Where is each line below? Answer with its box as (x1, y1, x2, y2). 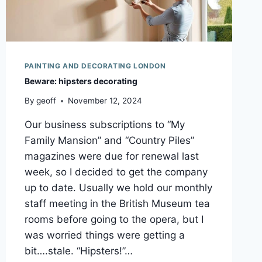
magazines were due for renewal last (24, 150, 199, 163)
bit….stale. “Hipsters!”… (24, 245, 133, 257)
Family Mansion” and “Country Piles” (24, 135, 194, 147)
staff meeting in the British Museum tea (24, 198, 210, 210)
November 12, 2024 (67, 96, 142, 106)
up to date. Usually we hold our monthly (24, 182, 212, 194)
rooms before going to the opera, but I (24, 213, 204, 226)
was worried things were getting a (24, 229, 185, 242)
